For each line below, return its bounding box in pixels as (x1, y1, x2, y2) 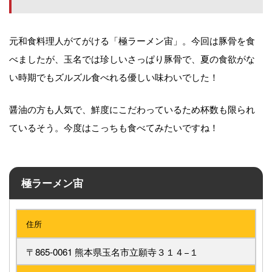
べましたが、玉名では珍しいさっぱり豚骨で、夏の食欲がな (9, 52, 255, 66)
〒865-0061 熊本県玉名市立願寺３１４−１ (26, 245, 199, 259)
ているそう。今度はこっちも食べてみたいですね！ (9, 120, 219, 134)
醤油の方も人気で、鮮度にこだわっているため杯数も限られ (9, 102, 255, 116)
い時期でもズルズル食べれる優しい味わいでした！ (9, 70, 219, 84)
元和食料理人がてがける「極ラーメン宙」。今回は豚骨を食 (9, 33, 255, 47)
